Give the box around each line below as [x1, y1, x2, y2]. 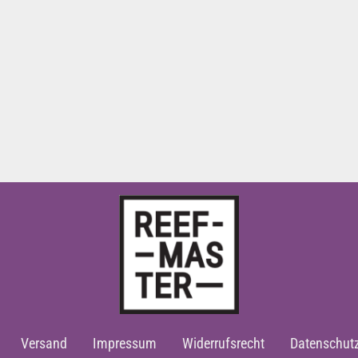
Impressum [93, 335, 157, 352]
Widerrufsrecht [182, 335, 265, 352]
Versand [21, 335, 67, 352]
